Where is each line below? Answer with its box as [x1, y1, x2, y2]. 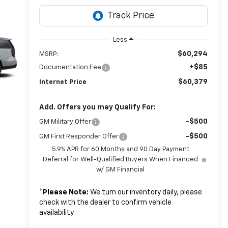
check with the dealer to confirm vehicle [39, 198, 172, 206]
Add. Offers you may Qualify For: [39, 103, 156, 111]
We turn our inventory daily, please [88, 188, 202, 196]
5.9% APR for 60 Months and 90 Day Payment [51, 146, 189, 153]
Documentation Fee [39, 64, 101, 71]
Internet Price [39, 78, 87, 85]
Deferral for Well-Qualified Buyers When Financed [43, 156, 198, 163]
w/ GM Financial [96, 166, 145, 173]
